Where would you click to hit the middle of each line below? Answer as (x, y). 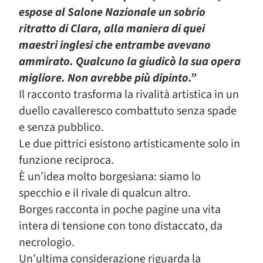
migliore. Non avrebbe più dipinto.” (107, 78)
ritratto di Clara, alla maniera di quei (112, 28)
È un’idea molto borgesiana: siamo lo (110, 176)
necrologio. (47, 242)
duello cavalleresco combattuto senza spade (128, 111)
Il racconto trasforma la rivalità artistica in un (129, 94)
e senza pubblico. (61, 127)
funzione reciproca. (66, 160)
